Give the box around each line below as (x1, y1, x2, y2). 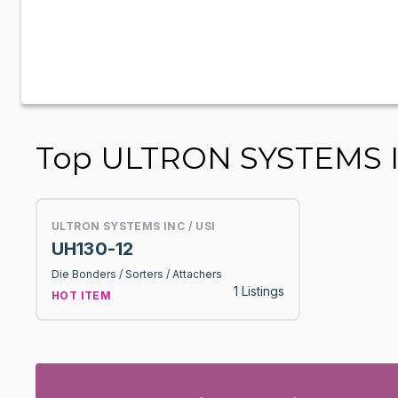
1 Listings (234, 283, 284, 298)
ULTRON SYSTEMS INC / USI (52, 219, 216, 233)
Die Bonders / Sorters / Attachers (52, 267, 222, 281)
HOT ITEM (52, 289, 112, 302)
